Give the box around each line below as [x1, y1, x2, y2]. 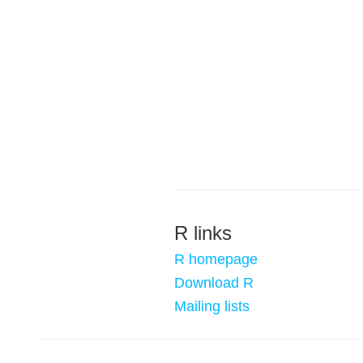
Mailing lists [174, 298, 250, 314]
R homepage [174, 251, 258, 267]
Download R [174, 275, 254, 291]
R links [174, 222, 232, 244]
